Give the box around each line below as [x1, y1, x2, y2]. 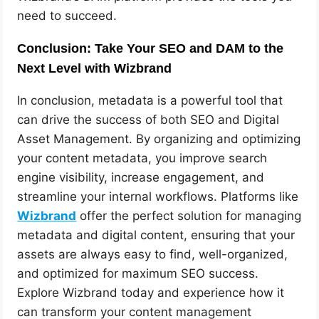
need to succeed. [17, 9, 117, 23]
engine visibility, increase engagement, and [17, 170, 265, 185]
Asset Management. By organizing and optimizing [17, 132, 301, 147]
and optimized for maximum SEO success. [17, 266, 259, 281]
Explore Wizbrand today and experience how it [17, 286, 285, 300]
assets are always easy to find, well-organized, [17, 247, 288, 262]
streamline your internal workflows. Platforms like [17, 189, 299, 204]
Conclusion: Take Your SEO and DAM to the [17, 41, 284, 56]
